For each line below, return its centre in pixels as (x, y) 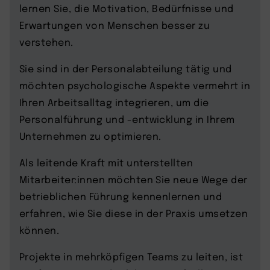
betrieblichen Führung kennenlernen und (121, 196)
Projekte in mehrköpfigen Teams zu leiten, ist (131, 256)
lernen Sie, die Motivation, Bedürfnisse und (127, 8)
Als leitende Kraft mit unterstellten (106, 162)
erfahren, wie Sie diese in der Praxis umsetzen (134, 213)
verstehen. (46, 42)
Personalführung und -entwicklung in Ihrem (127, 119)
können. (39, 230)
